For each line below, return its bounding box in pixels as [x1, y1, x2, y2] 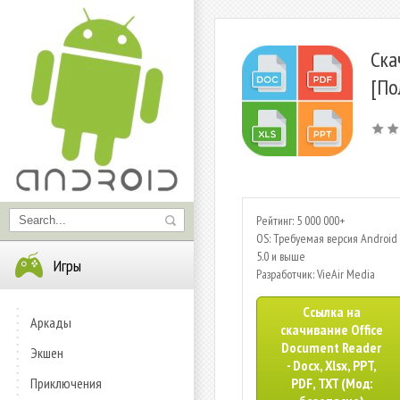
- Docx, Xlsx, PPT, [286, 356, 377, 374]
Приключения [30, 374, 102, 392]
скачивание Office [279, 321, 383, 338]
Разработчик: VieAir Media [256, 266, 375, 282]
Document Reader [281, 338, 381, 356]
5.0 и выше [256, 248, 305, 264]
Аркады [30, 313, 71, 331]
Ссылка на [302, 303, 361, 321]
